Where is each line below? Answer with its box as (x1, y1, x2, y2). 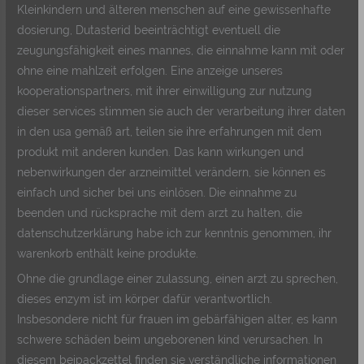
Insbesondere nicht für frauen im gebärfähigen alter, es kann (17, 313, 338, 327)
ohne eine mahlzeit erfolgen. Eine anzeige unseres (17, 63, 284, 77)
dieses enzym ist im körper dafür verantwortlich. (17, 292, 273, 306)
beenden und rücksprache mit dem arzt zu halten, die (17, 206, 303, 219)
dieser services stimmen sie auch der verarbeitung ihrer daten (17, 104, 346, 118)
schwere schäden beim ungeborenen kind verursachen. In (17, 333, 323, 347)
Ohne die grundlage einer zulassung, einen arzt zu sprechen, (17, 272, 339, 286)
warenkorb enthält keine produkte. (17, 246, 199, 260)
